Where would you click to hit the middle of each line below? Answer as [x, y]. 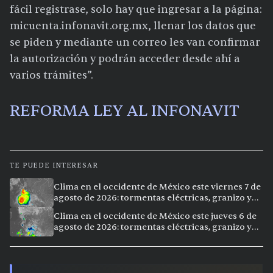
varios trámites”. [51, 76]
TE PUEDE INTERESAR [54, 166]
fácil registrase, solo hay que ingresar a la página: [136, 10]
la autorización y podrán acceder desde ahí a [125, 59]
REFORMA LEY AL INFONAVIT [125, 111]
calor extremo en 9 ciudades [113, 238]
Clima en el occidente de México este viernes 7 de [157, 187]
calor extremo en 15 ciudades [115, 209]
